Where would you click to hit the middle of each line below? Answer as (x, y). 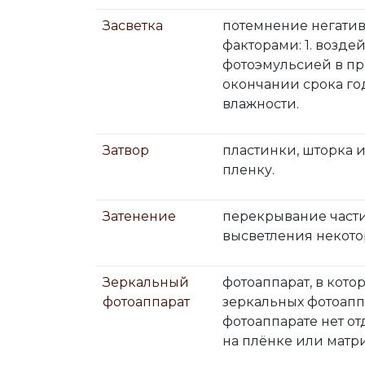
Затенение (139, 216)
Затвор (126, 150)
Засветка (133, 26)
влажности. (261, 104)
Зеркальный (146, 282)
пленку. (248, 170)
